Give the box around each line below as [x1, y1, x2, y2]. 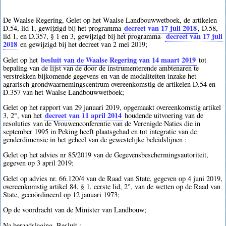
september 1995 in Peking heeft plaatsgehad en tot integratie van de [3, 126, 197, 136]
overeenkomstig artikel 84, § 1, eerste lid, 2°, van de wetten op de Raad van [3, 181, 221, 191]
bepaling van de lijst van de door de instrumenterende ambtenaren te [3, 63, 199, 73]
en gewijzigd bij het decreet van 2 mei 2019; [18, 39, 148, 49]
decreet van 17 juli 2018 [124, 23, 197, 34]
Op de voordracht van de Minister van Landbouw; [3, 205, 147, 215]
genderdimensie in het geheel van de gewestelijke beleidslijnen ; [3, 134, 187, 144]
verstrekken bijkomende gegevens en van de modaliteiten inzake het [3, 71, 197, 81]
